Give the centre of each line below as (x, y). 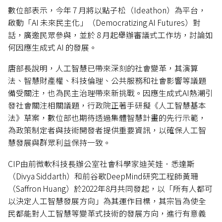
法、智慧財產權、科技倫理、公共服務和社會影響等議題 (107, 81)
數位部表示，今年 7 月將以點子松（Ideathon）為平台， (107, 10)
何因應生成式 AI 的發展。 (53, 47)
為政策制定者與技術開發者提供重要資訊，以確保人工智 (107, 130)
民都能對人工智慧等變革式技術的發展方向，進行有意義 (107, 213)
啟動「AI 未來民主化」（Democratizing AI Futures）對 (105, 22)
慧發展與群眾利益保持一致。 (60, 143)
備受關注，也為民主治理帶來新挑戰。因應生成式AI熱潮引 (111, 93)
